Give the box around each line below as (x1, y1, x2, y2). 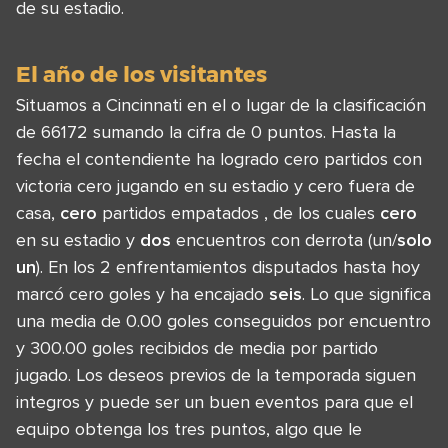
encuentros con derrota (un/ (171, 229, 397, 251)
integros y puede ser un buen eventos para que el (16, 391, 413, 413)
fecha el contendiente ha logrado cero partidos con (16, 148, 422, 170)
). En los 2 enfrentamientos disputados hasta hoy (36, 256, 420, 278)
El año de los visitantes (16, 61, 267, 88)
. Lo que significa (302, 283, 431, 305)
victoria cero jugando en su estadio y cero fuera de (16, 175, 415, 197)
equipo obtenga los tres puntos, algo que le (16, 418, 362, 440)
